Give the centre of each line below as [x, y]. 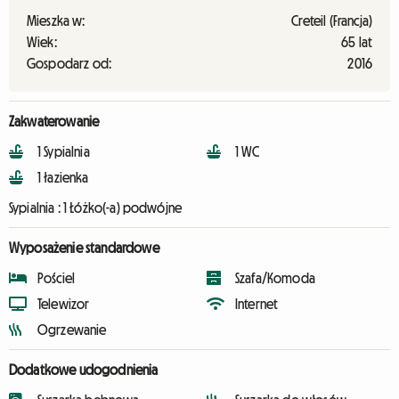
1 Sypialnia [64, 151]
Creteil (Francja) [332, 20]
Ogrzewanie [72, 330]
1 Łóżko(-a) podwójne [122, 208]
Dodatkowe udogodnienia [84, 370]
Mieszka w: [56, 20]
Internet [257, 304]
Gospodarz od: [69, 63]
